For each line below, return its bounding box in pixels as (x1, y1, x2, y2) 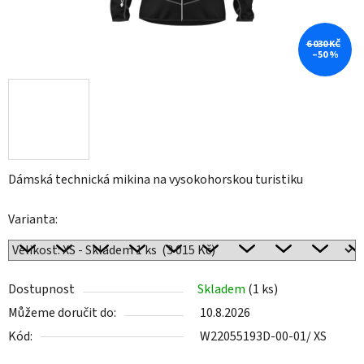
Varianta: (8, 210, 58, 229)
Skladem (197, 280, 248, 299)
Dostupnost (8, 280, 75, 299)
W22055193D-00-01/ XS (200, 327, 327, 346)
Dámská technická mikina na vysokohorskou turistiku (8, 171, 303, 189)
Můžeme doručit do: (8, 304, 116, 323)
